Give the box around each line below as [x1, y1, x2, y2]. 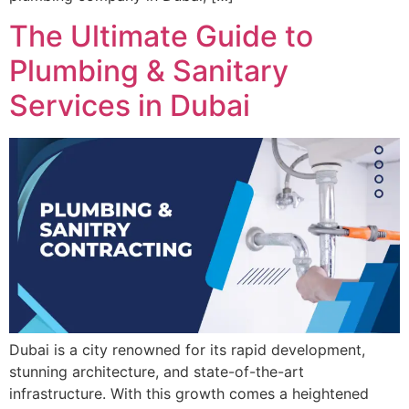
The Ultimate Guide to [9, 18, 313, 55]
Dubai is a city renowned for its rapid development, [9, 341, 365, 360]
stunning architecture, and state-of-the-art [9, 362, 304, 382]
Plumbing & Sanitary [9, 53, 288, 89]
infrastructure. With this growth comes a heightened [9, 384, 369, 404]
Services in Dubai [9, 88, 250, 124]
